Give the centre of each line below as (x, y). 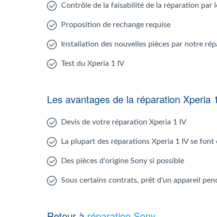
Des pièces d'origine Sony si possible (123, 161)
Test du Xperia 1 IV (93, 63)
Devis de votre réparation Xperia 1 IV (124, 122)
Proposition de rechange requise (116, 25)
